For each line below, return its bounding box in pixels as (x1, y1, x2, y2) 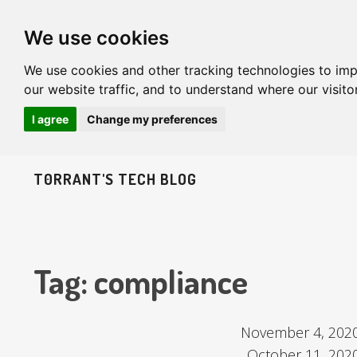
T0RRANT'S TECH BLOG (33, 169, 197, 189)
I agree (32, 112, 69, 126)
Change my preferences (86, 112, 218, 126)
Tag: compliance (33, 260, 248, 302)
